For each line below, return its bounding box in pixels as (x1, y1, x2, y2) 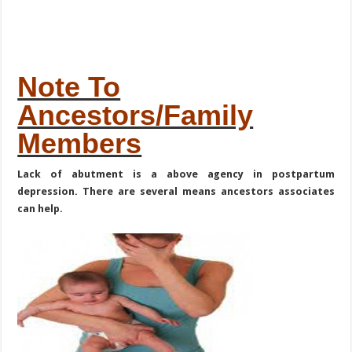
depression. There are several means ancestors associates (17, 185, 335, 197)
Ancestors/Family (17, 98, 254, 131)
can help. (17, 202, 64, 214)
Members (17, 126, 142, 159)
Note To (17, 70, 121, 103)
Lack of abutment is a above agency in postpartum (17, 167, 335, 180)
